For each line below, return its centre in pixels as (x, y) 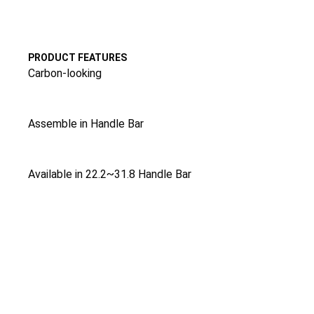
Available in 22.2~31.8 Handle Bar (110, 175)
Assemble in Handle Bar (86, 124)
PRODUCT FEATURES (77, 58)
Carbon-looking (65, 74)
